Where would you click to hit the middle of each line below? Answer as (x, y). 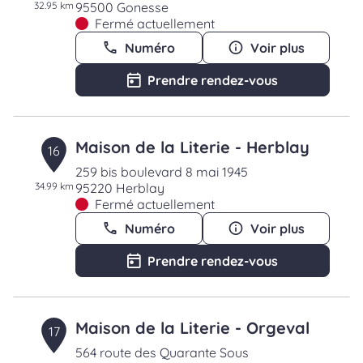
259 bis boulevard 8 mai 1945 (161, 172)
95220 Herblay (120, 188)
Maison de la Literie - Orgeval (192, 328)
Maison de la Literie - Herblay (192, 147)
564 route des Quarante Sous (162, 352)
